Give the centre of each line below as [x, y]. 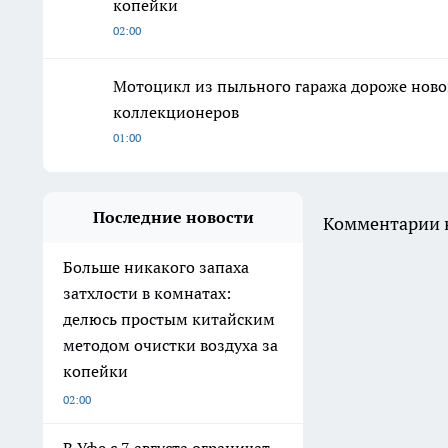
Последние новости [173, 217]
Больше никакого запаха [156, 267]
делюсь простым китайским [169, 319]
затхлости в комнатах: [147, 293]
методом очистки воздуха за [170, 345]
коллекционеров [176, 112]
